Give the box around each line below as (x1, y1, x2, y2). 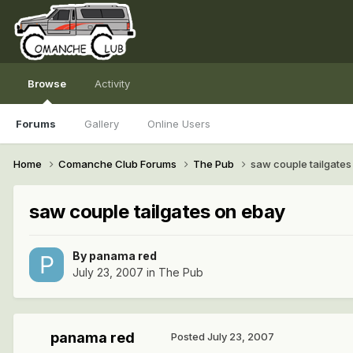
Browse (28, 77, 66, 90)
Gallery (84, 117, 119, 130)
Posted (171, 330, 207, 344)
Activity (95, 77, 130, 90)
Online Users (147, 117, 210, 130)
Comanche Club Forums (58, 157, 179, 170)
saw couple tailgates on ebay (29, 199, 285, 223)
